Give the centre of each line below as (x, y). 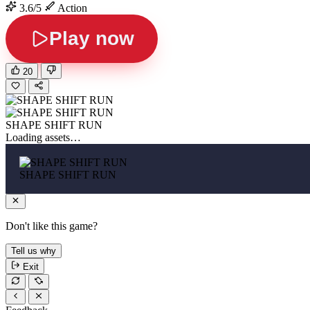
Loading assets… (43, 137)
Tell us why (34, 251)
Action (71, 8)
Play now (91, 39)
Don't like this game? (52, 226)
